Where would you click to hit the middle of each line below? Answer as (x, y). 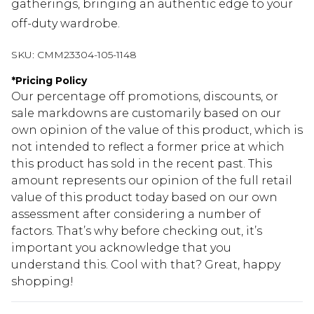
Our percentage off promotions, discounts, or (145, 96)
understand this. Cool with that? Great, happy (146, 264)
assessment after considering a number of (136, 214)
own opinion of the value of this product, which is (157, 130)
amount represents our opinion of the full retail (152, 180)
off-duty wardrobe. (66, 23)
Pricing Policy (51, 80)
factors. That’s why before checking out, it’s (137, 231)
